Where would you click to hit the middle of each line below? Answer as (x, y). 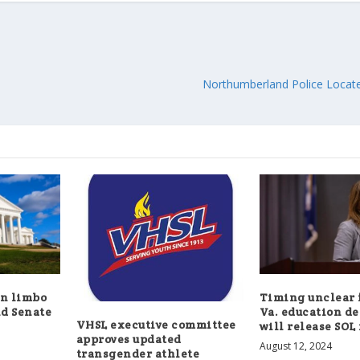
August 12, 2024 (295, 346)
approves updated (129, 339)
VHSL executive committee (156, 324)
